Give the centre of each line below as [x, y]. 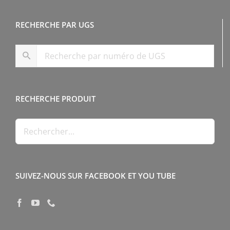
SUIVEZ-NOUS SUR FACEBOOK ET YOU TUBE [95, 175]
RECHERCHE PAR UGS [55, 24]
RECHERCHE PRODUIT [55, 98]
